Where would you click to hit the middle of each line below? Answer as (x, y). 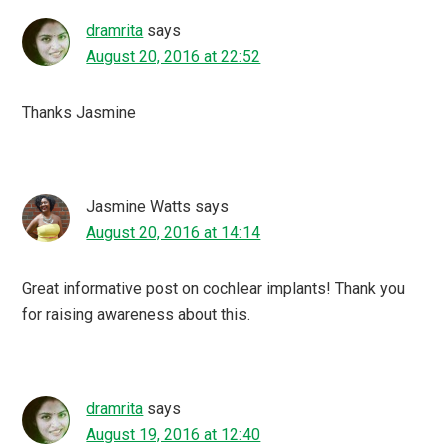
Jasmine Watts (139, 206)
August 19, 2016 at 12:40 (173, 434)
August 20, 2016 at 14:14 (173, 232)
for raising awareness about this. (136, 314)
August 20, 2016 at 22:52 (173, 56)
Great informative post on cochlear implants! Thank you (214, 288)
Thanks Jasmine (79, 112)
